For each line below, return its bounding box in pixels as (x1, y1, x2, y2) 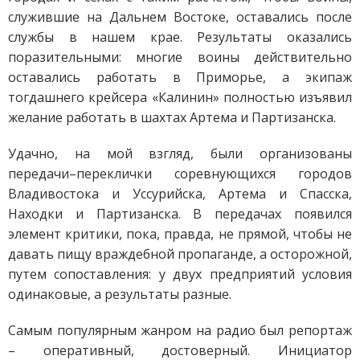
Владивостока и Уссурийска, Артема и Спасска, (8, 184, 352, 202)
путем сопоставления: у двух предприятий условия (8, 264, 352, 283)
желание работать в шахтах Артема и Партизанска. (8, 108, 336, 126)
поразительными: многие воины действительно (8, 47, 352, 66)
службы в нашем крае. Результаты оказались (8, 27, 352, 46)
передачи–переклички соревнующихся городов (8, 164, 352, 182)
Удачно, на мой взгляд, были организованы (8, 144, 352, 162)
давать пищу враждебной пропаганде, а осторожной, (8, 244, 352, 263)
